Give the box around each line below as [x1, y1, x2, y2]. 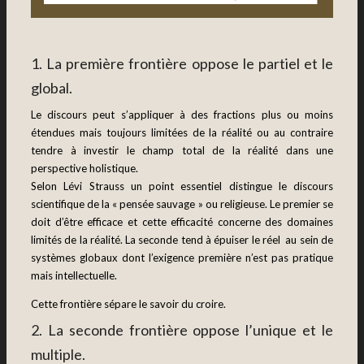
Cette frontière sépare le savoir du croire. [31, 297, 226, 310]
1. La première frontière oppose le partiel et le [31, 54, 333, 73]
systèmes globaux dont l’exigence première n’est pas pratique [31, 250, 333, 264]
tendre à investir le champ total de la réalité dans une [31, 143, 333, 157]
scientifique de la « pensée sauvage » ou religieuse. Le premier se [31, 197, 333, 210]
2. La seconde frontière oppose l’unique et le [31, 321, 333, 340]
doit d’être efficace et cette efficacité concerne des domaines [31, 214, 333, 228]
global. [31, 79, 72, 97]
